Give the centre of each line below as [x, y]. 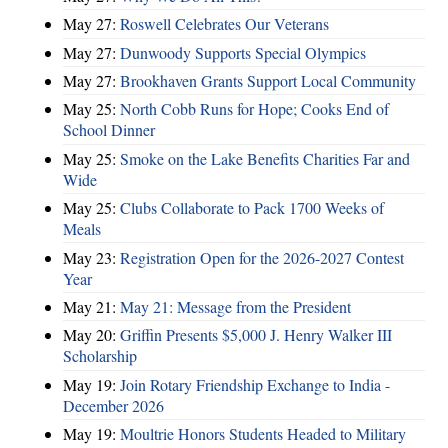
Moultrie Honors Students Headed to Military [263, 434]
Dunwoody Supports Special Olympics [243, 52]
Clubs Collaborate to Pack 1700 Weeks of [252, 208]
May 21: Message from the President [235, 306]
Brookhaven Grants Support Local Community [268, 81]
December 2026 [113, 405]
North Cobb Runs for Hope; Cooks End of [254, 109]
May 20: [91, 335]
